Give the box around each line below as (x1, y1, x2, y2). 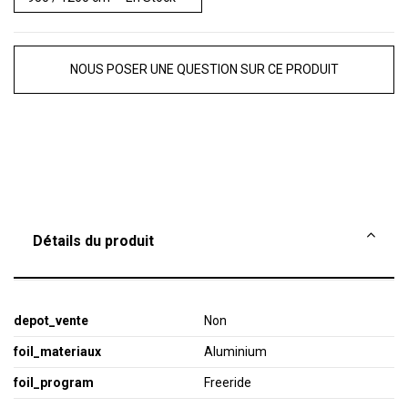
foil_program (14, 375, 94, 391)
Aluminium (204, 344, 267, 360)
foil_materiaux (14, 344, 101, 360)
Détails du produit (33, 232, 154, 250)
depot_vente (14, 313, 88, 329)
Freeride (204, 375, 251, 391)
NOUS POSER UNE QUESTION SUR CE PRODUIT (69, 62, 339, 77)
